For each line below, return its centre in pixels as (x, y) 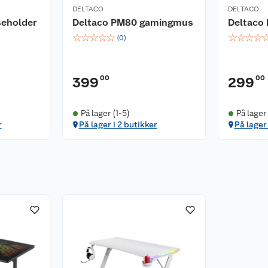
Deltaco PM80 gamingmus (133, 22)
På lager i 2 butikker (118, 124)
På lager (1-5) (105, 113)
